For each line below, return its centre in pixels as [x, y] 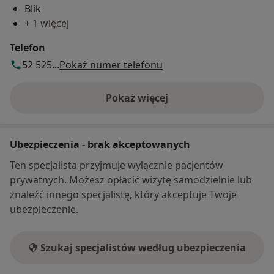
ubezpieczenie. [44, 209]
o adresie [158, 104]
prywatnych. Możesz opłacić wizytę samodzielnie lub [131, 180]
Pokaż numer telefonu [111, 65]
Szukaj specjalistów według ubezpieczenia [143, 247]
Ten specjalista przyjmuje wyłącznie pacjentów [117, 165]
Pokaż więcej [137, 98]
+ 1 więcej [47, 23]
